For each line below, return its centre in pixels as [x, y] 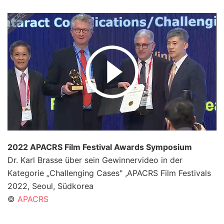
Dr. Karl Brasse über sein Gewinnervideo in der [95, 160]
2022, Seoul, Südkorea [50, 186]
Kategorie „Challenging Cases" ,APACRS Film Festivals [109, 173]
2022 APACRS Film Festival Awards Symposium [102, 147]
